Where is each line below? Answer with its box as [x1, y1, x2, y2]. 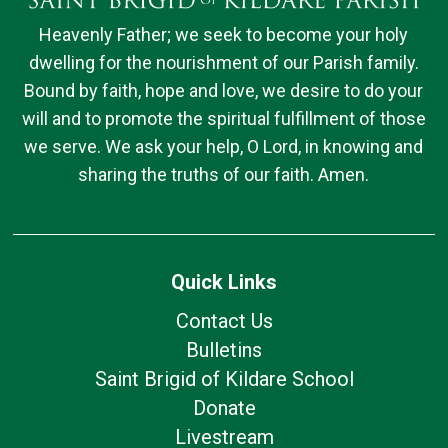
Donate [192, 395, 256, 420]
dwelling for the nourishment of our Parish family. [28, 51, 419, 73]
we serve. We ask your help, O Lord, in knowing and [24, 135, 424, 157]
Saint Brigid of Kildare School [94, 366, 354, 391]
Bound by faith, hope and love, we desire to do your [24, 79, 424, 101]
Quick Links [171, 269, 277, 294]
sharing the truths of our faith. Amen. [78, 163, 370, 185]
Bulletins [186, 337, 262, 362]
